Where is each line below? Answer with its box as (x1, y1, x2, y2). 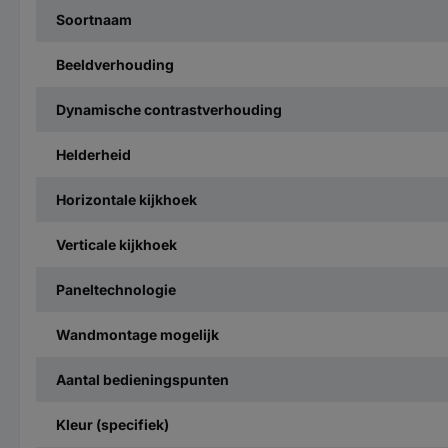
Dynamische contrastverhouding (56, 100, 282, 118)
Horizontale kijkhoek (56, 190, 197, 208)
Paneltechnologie (56, 280, 176, 298)
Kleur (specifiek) (56, 415, 169, 433)
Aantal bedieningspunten (56, 370, 229, 388)
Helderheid (56, 145, 131, 163)
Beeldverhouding (56, 55, 174, 73)
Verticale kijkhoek (56, 235, 177, 253)
